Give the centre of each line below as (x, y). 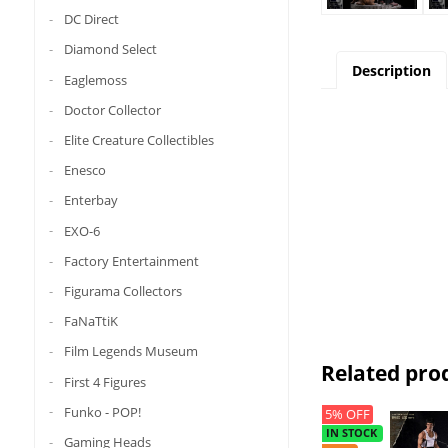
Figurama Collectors (122, 290)
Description (391, 70)
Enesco (84, 169)
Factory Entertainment (131, 260)
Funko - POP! (102, 411)
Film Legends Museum (130, 351)
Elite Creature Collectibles (138, 139)
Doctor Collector (112, 109)
